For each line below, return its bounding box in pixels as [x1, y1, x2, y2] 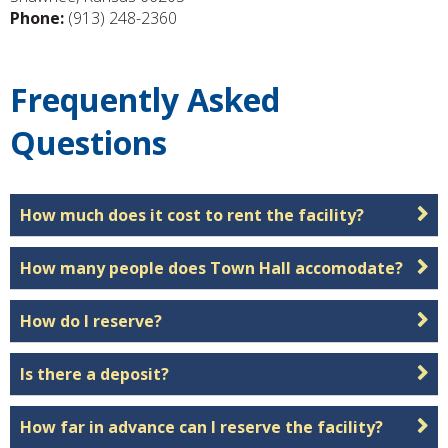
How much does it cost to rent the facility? [20, 204, 364, 227]
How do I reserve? [20, 310, 162, 333]
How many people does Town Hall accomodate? [20, 257, 403, 280]
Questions [10, 121, 167, 165]
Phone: [10, 6, 64, 29]
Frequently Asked [10, 78, 280, 122]
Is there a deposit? [20, 363, 169, 386]
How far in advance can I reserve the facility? [20, 416, 383, 439]
